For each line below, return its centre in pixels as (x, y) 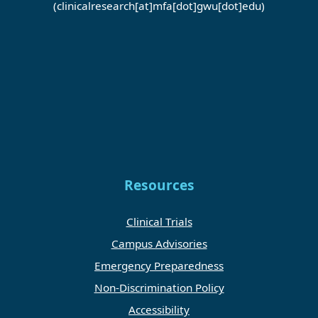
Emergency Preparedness (159, 266)
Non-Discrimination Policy (159, 288)
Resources (159, 186)
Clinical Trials (159, 222)
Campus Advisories (159, 244)
